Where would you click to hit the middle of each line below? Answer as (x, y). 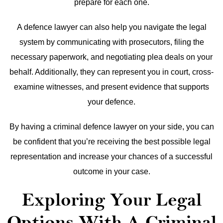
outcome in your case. (111, 172)
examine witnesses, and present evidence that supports (111, 87)
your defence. (111, 102)
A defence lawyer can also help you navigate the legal (111, 27)
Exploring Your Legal (111, 200)
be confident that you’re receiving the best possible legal (111, 142)
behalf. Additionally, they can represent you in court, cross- (111, 72)
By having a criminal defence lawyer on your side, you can (111, 127)
